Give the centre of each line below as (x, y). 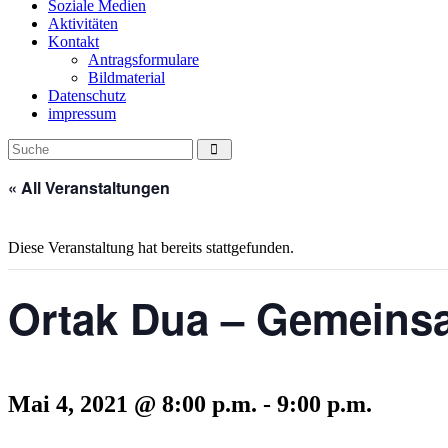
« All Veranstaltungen (89, 187)
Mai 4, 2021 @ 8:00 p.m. (132, 403)
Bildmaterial (126, 77)
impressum (82, 113)
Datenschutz (87, 95)
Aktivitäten (83, 23)
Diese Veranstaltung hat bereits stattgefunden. (151, 247)
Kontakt (73, 41)
